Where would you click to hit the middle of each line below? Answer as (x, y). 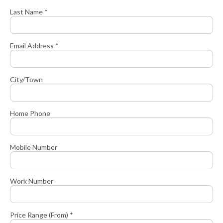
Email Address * (34, 46)
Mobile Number (34, 147)
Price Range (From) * (42, 215)
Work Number (32, 181)
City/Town (26, 80)
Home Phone (30, 113)
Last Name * (29, 12)
